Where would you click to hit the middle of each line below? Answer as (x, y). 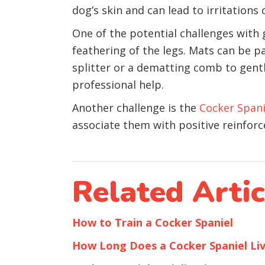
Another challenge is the (136, 107)
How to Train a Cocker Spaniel (153, 222)
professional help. (118, 84)
